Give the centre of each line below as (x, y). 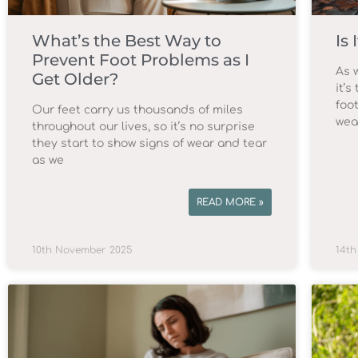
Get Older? (75, 80)
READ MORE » (230, 203)
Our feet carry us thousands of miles (137, 110)
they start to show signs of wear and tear (149, 144)
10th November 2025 (82, 251)
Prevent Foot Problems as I (141, 60)
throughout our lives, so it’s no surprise (143, 127)
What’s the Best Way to (127, 41)
